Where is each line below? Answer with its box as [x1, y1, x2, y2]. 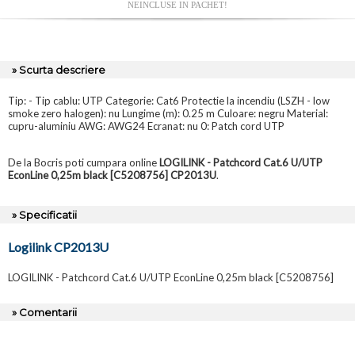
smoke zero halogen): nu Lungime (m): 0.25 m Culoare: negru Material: [8, 107, 328, 120]
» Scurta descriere [12, 63, 105, 77]
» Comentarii [12, 306, 77, 319]
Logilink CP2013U [8, 239, 109, 255]
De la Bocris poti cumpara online [8, 156, 159, 170]
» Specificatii [12, 208, 77, 222]
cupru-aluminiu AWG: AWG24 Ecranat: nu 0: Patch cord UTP [8, 120, 284, 133]
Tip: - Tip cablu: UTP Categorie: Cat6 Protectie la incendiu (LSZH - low [8, 94, 330, 108]
